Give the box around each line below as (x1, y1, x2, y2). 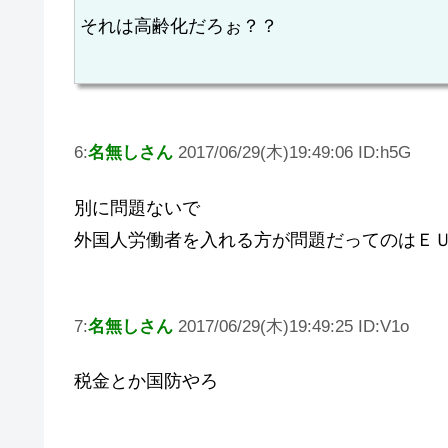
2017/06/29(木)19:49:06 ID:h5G (173, 143, 411, 163)
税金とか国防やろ (74, 371, 218, 392)
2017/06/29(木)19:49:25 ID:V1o (173, 316, 409, 336)
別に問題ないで (74, 197, 200, 218)
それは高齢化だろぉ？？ (80, 15, 278, 36)
